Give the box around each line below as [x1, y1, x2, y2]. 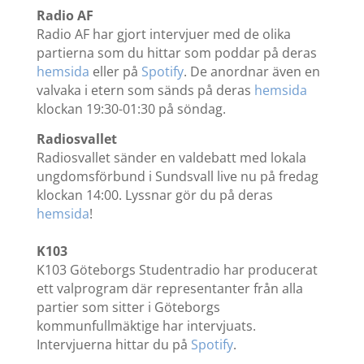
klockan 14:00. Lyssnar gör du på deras [36, 186, 273, 205]
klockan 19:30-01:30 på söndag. [36, 100, 226, 119]
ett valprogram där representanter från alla [36, 279, 303, 298]
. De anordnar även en [183, 63, 320, 81]
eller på [89, 63, 141, 81]
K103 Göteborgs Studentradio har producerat [36, 261, 318, 279]
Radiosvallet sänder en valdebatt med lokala [36, 149, 306, 167]
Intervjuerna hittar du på [36, 336, 191, 354]
